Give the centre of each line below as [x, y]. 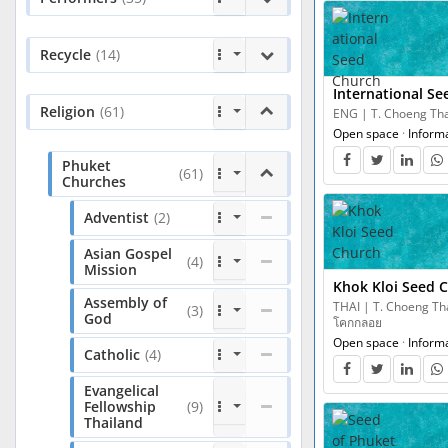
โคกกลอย [358, 322]
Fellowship [120, 406]
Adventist [116, 217]
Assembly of [125, 302]
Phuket [86, 165]
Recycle [65, 54]
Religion [67, 111]
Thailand [113, 422]
